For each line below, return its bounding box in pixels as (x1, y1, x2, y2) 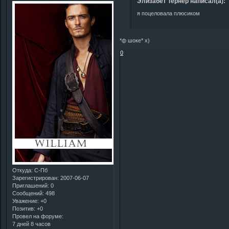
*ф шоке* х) (120, 37, 150, 43)
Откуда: (12, 167, 33, 173)
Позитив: (12, 205, 35, 212)
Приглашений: (12, 182, 49, 189)
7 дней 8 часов (12, 220, 51, 227)
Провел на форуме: (12, 213, 63, 219)
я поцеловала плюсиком (136, 10, 200, 16)
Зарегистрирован (12, 174, 57, 181)
